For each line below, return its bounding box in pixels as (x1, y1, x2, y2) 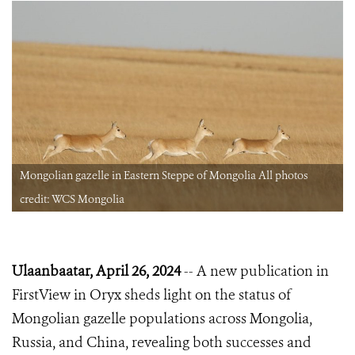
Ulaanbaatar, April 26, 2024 (12, 261, 181, 281)
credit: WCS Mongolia (20, 192, 124, 208)
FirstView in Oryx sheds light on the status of (12, 285, 292, 305)
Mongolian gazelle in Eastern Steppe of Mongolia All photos (20, 168, 308, 184)
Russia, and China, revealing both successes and (12, 333, 311, 353)
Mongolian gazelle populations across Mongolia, (12, 309, 312, 329)
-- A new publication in (181, 261, 329, 281)
